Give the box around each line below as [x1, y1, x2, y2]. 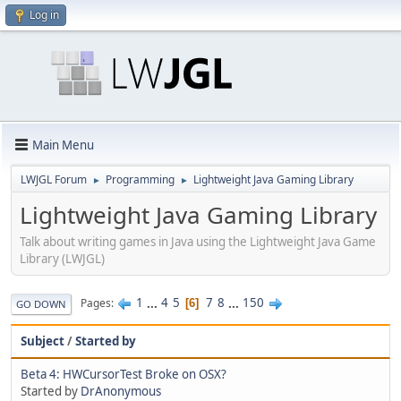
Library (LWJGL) [20, 250, 105, 267]
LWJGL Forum [21, 172, 87, 187]
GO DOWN [16, 296, 66, 311]
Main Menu [32, 136, 94, 153]
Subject [21, 332, 64, 349]
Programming [106, 172, 175, 187]
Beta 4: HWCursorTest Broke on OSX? [21, 365, 226, 382]
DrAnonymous [81, 382, 161, 399]
